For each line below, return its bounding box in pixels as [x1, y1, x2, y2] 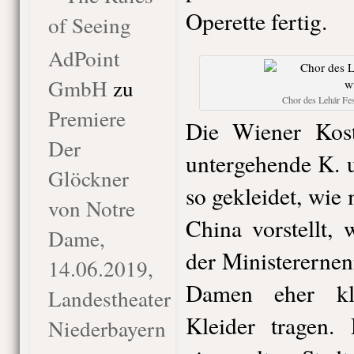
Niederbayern [47, 314, 166, 343]
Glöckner [47, 164, 129, 193]
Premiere [47, 104, 126, 133]
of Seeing [47, 10, 131, 40]
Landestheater [47, 284, 171, 313]
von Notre [47, 194, 135, 223]
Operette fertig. [185, 6, 327, 36]
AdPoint [47, 43, 120, 73]
